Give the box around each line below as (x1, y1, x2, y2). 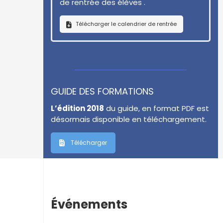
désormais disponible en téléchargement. (51, 114, 207, 124)
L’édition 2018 (51, 103, 104, 113)
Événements (51, 196, 127, 213)
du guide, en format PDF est (104, 103, 209, 113)
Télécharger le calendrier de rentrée (76, 20, 177, 28)
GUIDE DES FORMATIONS (51, 85, 154, 98)
